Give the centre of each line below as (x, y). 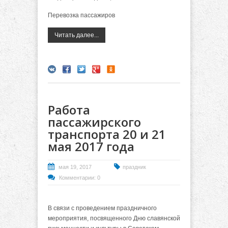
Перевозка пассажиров (81, 15)
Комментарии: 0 (80, 178)
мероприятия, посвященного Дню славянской (114, 218)
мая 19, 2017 (75, 167)
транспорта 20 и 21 (107, 134)
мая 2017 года (91, 147)
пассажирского (94, 122)
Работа (69, 110)
